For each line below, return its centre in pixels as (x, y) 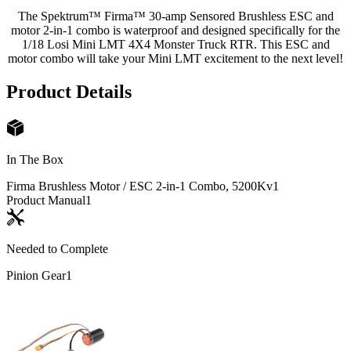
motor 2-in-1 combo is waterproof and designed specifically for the (175, 30)
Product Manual (46, 200)
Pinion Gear (36, 275)
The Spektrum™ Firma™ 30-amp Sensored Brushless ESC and (175, 16)
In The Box (35, 159)
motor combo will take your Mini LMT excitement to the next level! (175, 58)
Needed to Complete (57, 248)
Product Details (69, 91)
